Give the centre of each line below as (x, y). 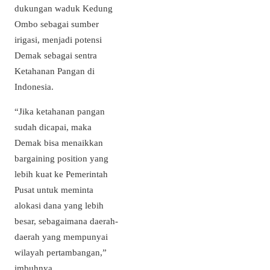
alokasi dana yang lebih (59, 205)
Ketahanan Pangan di (55, 71)
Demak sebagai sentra (56, 55)
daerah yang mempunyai (61, 236)
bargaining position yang (61, 158)
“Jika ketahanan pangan (60, 111)
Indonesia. (35, 86)
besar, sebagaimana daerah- (66, 221)
